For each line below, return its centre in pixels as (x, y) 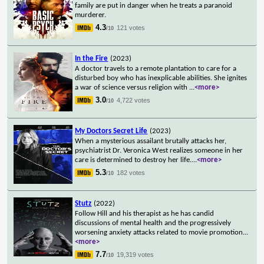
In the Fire (92, 58)
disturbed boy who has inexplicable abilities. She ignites (161, 78)
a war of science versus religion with (132, 87)
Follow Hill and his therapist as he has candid (145, 213)
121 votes (131, 27)
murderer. (91, 15)
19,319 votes (136, 254)
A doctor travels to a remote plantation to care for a (156, 68)
